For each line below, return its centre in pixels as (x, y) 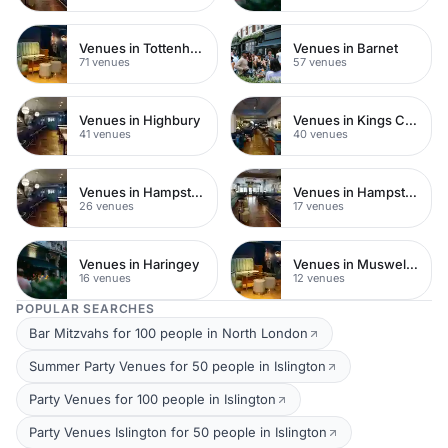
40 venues (320, 133)
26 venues (106, 205)
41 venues (105, 133)
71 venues (104, 61)
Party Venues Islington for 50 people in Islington (178, 432)
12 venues (319, 277)
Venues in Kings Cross (411, 119)
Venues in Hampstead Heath (197, 191)
